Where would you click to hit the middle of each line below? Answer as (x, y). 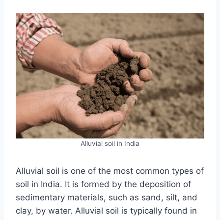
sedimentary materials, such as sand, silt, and (107, 197)
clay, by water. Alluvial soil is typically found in (106, 210)
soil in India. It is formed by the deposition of (103, 184)
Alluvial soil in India (110, 143)
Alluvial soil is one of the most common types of (110, 171)
